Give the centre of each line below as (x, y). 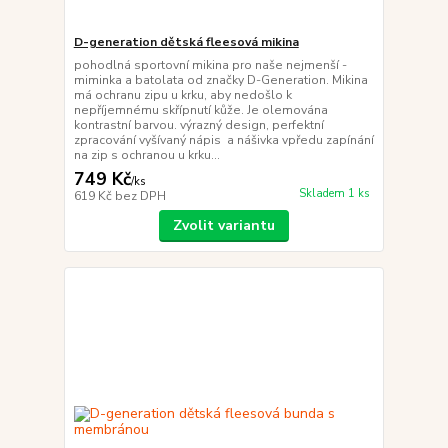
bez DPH (140, 196)
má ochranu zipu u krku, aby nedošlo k (182, 95)
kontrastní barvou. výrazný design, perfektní (198, 125)
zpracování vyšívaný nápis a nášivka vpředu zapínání (223, 140)
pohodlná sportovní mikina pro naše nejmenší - (210, 65)
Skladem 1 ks (334, 194)
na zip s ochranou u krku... (146, 155)
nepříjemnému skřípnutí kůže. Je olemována (200, 110)
